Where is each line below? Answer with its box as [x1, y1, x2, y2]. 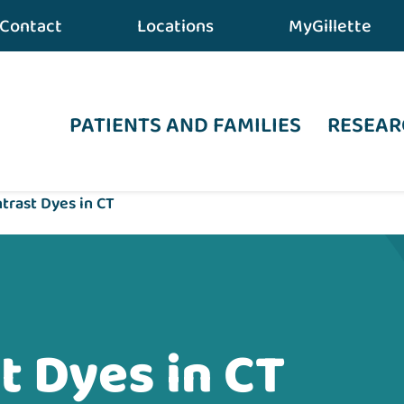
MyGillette [288, 12, 372, 41]
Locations [137, 12, 214, 41]
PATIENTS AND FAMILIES [69, 108, 302, 143]
